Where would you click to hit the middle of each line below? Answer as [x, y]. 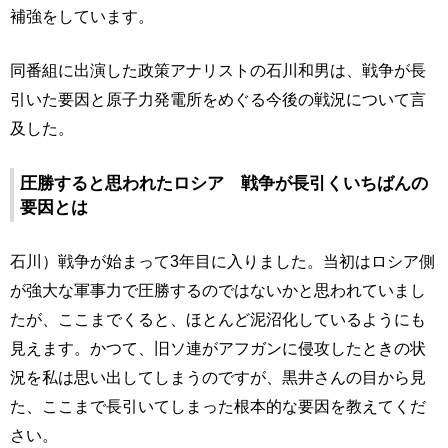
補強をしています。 [82, 16]
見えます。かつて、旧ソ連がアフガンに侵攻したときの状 [218, 348]
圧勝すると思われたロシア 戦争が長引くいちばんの [224, 183]
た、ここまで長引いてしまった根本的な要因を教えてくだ [218, 406]
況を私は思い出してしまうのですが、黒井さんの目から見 [218, 377]
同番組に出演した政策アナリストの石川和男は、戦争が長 [218, 70]
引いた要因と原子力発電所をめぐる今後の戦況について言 [218, 99]
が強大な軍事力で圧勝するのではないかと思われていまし [218, 290]
